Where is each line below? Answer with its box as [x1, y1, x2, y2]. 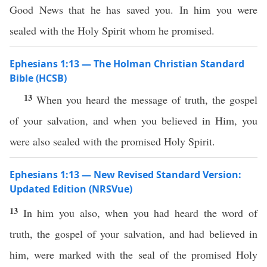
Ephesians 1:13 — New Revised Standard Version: [10, 168, 241, 181]
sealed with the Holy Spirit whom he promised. [10, 23, 215, 38]
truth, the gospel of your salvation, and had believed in [10, 226, 257, 241]
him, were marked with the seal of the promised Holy [10, 247, 257, 262]
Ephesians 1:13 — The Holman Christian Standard [10, 57, 244, 70]
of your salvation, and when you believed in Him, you [10, 113, 257, 128]
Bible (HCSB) [10, 72, 67, 85]
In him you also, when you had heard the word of [23, 206, 258, 220]
